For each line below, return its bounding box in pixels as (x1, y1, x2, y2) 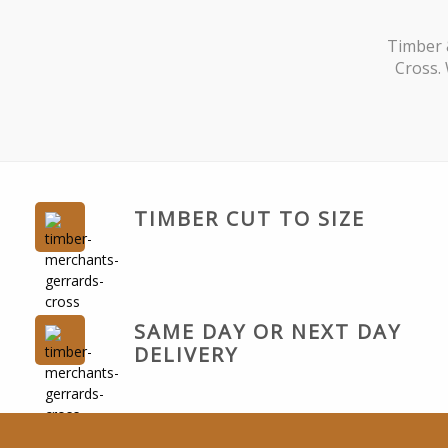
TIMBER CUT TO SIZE (134, 205, 365, 233)
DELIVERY (134, 341, 238, 369)
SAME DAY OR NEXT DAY (134, 318, 401, 346)
